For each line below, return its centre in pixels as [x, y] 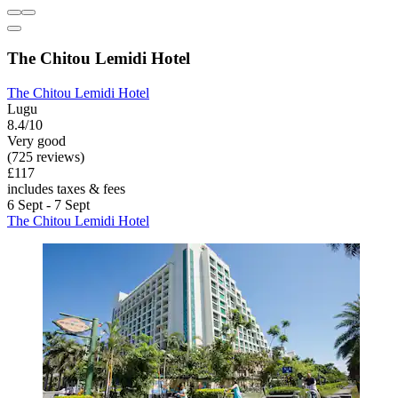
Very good [36, 140]
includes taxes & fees [66, 188]
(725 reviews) [46, 156]
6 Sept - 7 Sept [48, 204]
